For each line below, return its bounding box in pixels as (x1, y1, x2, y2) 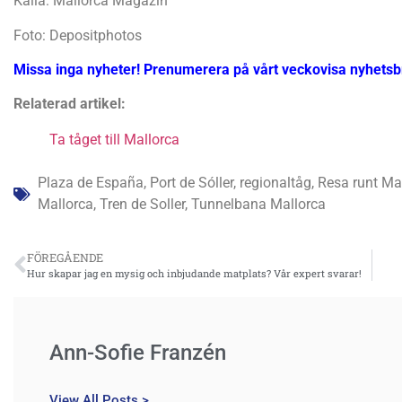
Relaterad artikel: (13, 95, 126, 113)
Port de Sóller (150, 174, 233, 192)
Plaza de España (38, 174, 144, 192)
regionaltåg (240, 174, 311, 192)
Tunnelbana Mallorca (191, 196, 326, 214)
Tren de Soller (100, 196, 185, 214)
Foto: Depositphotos (13, 26, 142, 44)
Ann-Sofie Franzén (49, 340, 226, 366)
